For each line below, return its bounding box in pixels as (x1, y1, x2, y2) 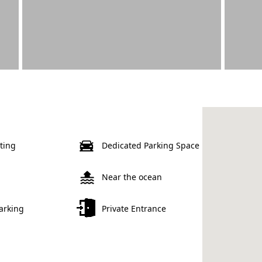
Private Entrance (102, 203, 167, 215)
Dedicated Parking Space (102, 140, 200, 151)
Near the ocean (102, 171, 163, 183)
